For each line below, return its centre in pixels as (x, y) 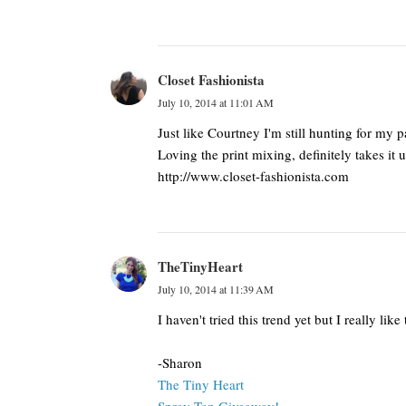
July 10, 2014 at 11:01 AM (216, 102)
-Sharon (180, 362)
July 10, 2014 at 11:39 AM (216, 289)
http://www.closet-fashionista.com (253, 176)
